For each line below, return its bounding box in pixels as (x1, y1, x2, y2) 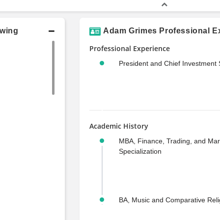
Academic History (89, 121, 148, 131)
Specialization (118, 147, 162, 155)
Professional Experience (89, 43, 170, 53)
